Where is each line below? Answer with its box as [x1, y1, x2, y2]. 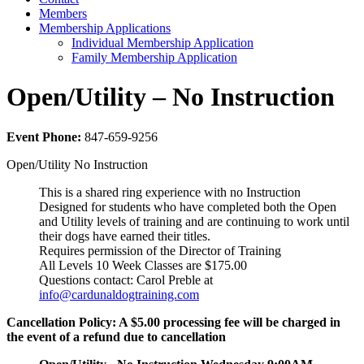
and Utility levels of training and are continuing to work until [39, 214, 349, 228]
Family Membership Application [71, 50, 237, 64]
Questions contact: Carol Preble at [39, 272, 213, 287]
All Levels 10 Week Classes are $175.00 [39, 258, 247, 272]
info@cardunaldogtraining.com [39, 287, 199, 301]
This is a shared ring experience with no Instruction [39, 184, 301, 199]
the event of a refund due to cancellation [6, 329, 226, 344]
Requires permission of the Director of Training [39, 243, 281, 258]
